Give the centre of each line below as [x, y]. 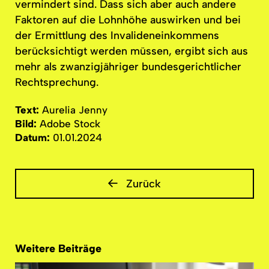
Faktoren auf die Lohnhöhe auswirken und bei [128, 20]
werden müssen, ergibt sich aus [168, 51]
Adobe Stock [70, 124]
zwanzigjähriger [99, 66]
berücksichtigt [51, 51]
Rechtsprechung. [57, 82]
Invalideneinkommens [165, 35]
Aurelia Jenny [75, 110]
